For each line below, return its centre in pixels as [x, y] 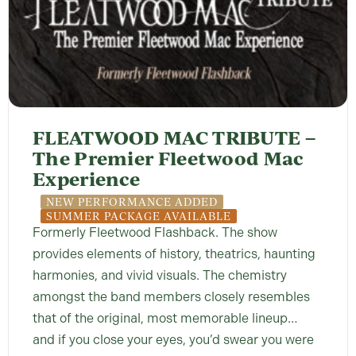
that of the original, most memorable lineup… [165, 319]
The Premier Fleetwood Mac [168, 159]
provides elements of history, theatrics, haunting [174, 254]
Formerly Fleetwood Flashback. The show [155, 233]
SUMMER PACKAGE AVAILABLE [139, 216]
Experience [87, 179]
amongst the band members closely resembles [171, 297]
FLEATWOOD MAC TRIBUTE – [174, 138]
